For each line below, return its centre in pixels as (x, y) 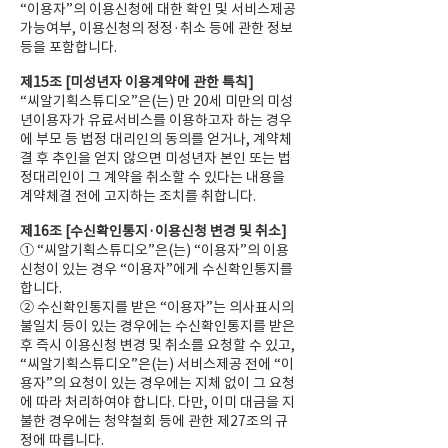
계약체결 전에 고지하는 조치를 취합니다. (138, 196)
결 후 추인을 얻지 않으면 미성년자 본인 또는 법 (155, 158)
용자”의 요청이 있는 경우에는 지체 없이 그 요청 (157, 383)
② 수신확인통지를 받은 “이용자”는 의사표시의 (157, 307)
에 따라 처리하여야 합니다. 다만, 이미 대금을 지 (157, 402)
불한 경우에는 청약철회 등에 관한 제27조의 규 (154, 421)
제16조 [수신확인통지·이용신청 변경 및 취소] (153, 231)
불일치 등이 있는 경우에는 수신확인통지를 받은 (157, 326)
